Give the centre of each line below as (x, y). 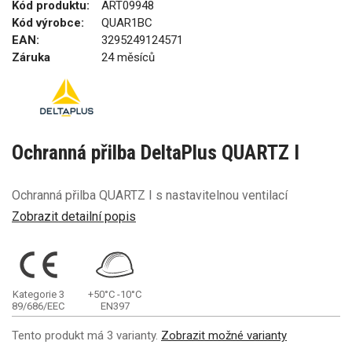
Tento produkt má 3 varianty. (86, 335)
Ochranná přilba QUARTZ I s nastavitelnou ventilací (150, 195)
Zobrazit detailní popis (74, 216)
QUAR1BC (127, 23)
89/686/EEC (38, 306)
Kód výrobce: (48, 23)
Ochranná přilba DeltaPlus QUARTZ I (156, 152)
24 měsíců (128, 57)
